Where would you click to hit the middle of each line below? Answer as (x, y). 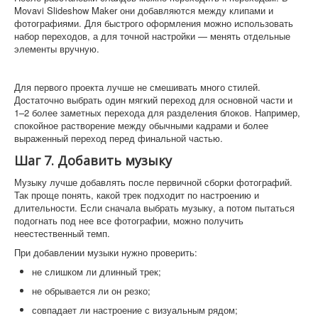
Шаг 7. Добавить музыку (93, 161)
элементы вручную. (57, 49)
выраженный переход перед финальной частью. (119, 138)
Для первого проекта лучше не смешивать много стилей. (137, 87)
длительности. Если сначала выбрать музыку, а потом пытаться (154, 208)
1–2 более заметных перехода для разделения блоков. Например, (157, 113)
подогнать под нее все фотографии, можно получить (129, 221)
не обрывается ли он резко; (91, 291)
